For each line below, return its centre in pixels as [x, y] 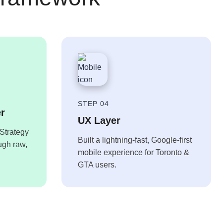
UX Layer [99, 120]
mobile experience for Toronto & [133, 152]
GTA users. [97, 165]
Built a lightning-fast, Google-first [135, 140]
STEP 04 [93, 104]
